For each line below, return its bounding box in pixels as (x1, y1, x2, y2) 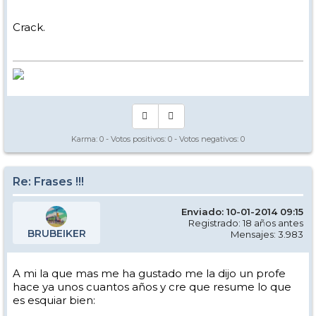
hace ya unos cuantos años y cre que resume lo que (13, 280, 291, 294)
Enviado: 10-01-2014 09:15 (181, 206, 303, 218)
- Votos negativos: (172, 134, 241, 145)
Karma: (71, 134, 99, 145)
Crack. (13, 20, 45, 35)
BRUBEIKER (27, 227, 86, 241)
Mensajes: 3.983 (231, 229, 303, 241)
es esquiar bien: (13, 293, 95, 308)
